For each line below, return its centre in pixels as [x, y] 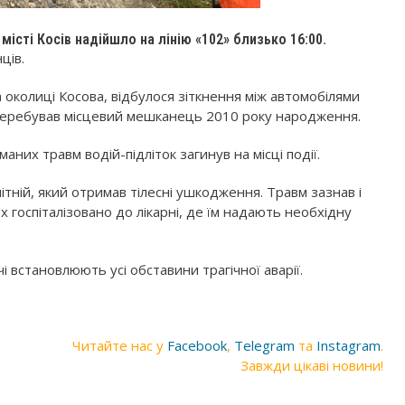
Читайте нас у [120, 345]
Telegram [264, 345]
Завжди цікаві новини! [312, 365]
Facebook [197, 345]
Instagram [348, 345]
